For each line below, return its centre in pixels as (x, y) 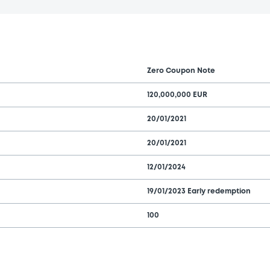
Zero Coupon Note (181, 71)
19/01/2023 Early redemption (199, 191)
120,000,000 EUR (177, 95)
